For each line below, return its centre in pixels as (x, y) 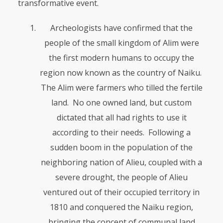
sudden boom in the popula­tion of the (121, 147)
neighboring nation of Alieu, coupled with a (121, 162)
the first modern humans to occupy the (121, 58)
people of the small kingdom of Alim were (121, 43)
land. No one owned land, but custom (121, 103)
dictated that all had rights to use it (121, 117)
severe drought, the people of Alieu (121, 177)
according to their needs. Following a (121, 132)
